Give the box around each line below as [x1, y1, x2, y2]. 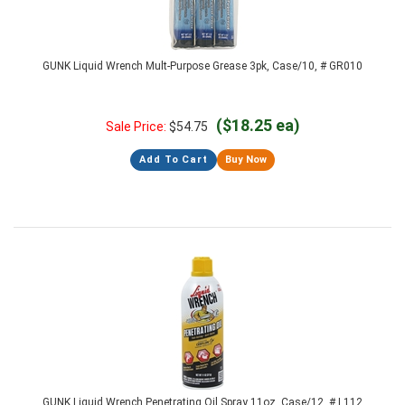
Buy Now [224, 154, 267, 165]
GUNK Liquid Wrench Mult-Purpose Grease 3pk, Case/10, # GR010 [42, 60, 363, 72]
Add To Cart [139, 154, 208, 165]
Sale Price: [105, 119, 169, 134]
